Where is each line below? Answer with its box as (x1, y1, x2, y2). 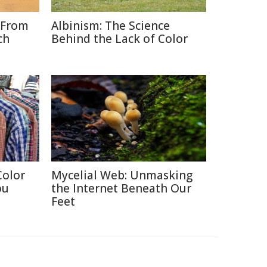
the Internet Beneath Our (51, 181, 191, 196)
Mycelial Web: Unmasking (51, 167, 193, 183)
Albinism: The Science (51, 18, 170, 33)
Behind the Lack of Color (51, 31, 188, 46)
